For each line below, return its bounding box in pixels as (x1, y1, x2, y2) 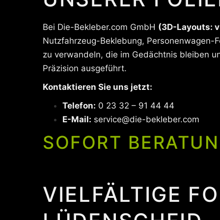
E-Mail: (62, 114, 91, 124)
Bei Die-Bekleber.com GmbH (43, 22, 158, 32)
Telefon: (62, 101, 96, 110)
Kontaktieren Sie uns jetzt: (43, 82, 152, 92)
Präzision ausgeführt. (43, 63, 127, 73)
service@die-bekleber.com (94, 114, 199, 124)
